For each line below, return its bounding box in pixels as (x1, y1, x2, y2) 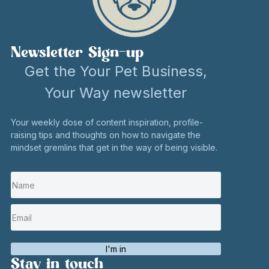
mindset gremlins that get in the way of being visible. (10, 142, 217, 153)
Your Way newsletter (44, 84, 187, 102)
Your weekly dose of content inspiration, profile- (10, 117, 203, 128)
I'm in (105, 244, 126, 255)
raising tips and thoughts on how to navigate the (10, 130, 201, 141)
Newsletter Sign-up (10, 43, 144, 62)
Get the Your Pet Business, (24, 62, 207, 80)
